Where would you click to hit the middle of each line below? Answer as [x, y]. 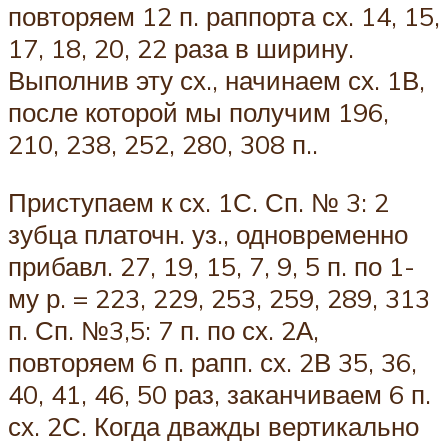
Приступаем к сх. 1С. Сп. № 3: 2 [198, 201]
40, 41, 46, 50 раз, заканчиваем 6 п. [219, 393]
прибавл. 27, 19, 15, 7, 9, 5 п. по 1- [211, 265]
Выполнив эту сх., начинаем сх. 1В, [216, 80]
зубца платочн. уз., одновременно [208, 233]
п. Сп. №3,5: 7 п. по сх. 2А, [163, 329]
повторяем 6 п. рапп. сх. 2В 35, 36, [212, 361]
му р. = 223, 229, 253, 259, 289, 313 [219, 297]
